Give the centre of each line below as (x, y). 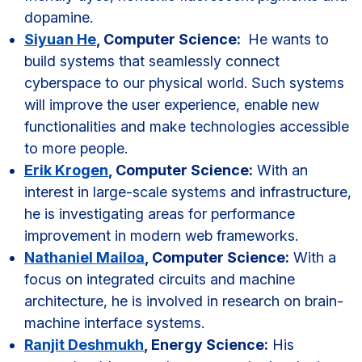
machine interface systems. (114, 323)
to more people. (76, 148)
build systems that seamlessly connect (152, 61)
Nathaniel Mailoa (84, 257)
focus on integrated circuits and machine (160, 279)
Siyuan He (60, 39)
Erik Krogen (66, 170)
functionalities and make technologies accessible (187, 126)
